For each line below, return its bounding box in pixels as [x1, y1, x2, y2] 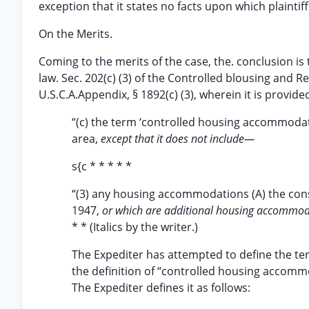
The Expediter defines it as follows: [72, 280, 250, 295]
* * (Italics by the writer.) [72, 219, 198, 235]
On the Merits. [39, 26, 112, 41]
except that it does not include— [101, 131, 255, 146]
